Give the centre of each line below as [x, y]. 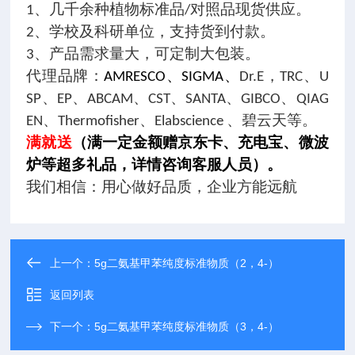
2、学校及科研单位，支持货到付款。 [151, 33]
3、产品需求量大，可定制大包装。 [143, 55]
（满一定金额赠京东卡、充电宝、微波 [200, 144]
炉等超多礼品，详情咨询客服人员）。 [155, 166]
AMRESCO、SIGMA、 [172, 77]
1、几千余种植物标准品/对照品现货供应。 [169, 11]
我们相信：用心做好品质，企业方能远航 [162, 188]
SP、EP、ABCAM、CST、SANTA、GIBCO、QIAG [177, 99]
